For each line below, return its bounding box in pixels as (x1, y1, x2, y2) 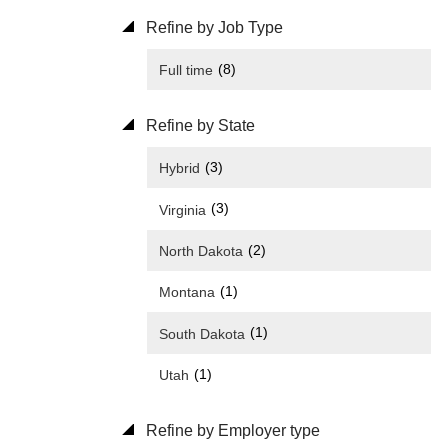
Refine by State (142, 117, 255, 135)
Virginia (159, 201, 206, 218)
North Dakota (159, 242, 243, 259)
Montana (159, 284, 215, 301)
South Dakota (159, 325, 245, 342)
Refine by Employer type (142, 421, 320, 439)
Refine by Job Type (142, 18, 283, 36)
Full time (159, 62, 213, 79)
